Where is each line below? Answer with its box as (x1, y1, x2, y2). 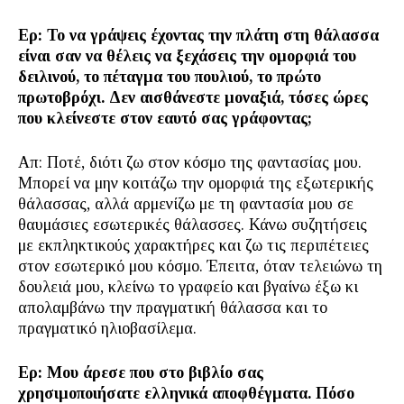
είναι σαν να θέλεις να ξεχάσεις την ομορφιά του (18, 47, 356, 65)
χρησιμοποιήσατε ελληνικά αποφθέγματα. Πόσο (18, 384, 354, 402)
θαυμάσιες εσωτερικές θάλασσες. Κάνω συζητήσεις (18, 216, 367, 234)
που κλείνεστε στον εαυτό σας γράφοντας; (18, 109, 312, 127)
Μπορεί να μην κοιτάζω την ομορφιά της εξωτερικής (18, 174, 373, 192)
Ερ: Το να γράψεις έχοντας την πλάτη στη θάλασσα (18, 26, 379, 44)
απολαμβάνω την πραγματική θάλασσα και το (18, 298, 327, 317)
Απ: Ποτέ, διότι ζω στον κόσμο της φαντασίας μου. (18, 153, 362, 171)
